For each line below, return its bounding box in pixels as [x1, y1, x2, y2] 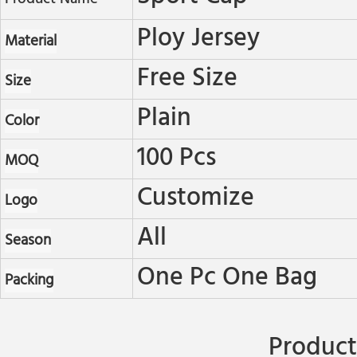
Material [4, 29, 57, 54]
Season [4, 229, 51, 253]
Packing [4, 269, 53, 293]
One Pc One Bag [136, 257, 317, 300]
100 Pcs [136, 138, 216, 180]
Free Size [136, 58, 237, 100]
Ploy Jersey [136, 18, 260, 61]
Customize [136, 178, 254, 220]
